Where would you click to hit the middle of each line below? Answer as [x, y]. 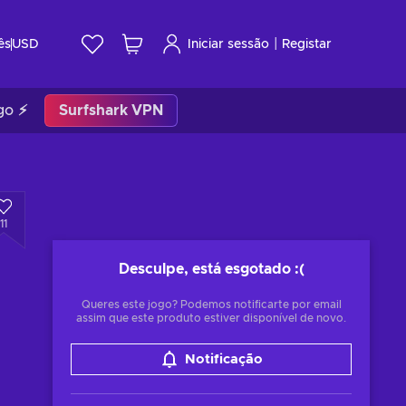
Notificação [223, 359]
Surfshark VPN [111, 111]
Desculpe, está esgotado [204, 269]
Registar [307, 44]
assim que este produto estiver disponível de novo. [211, 318]
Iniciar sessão [228, 44]
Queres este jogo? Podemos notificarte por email [211, 304]
